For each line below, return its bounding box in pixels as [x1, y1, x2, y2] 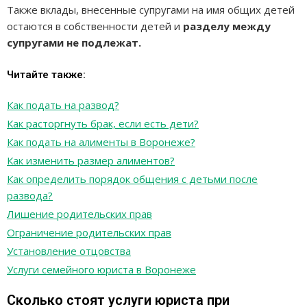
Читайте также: [7, 68, 86, 81]
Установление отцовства [7, 243, 131, 258]
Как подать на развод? [7, 97, 119, 112]
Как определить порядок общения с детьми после [7, 171, 258, 186]
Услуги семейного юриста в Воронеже [7, 262, 196, 276]
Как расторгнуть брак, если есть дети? [7, 116, 199, 130]
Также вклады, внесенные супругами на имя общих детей [7, 2, 295, 16]
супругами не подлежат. [7, 35, 144, 49]
